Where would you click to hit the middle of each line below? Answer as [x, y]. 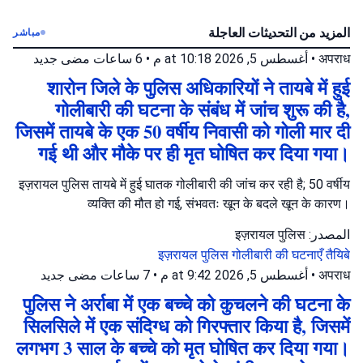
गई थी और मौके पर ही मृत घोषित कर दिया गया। [194, 153]
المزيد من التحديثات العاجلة [279, 32]
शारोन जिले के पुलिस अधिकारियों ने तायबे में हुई [199, 88]
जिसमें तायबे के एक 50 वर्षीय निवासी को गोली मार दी [183, 131]
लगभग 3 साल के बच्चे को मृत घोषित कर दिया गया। [183, 348]
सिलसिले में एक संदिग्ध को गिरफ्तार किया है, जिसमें [187, 326]
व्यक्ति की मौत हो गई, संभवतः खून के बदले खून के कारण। [219, 203]
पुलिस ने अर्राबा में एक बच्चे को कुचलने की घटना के [186, 304]
